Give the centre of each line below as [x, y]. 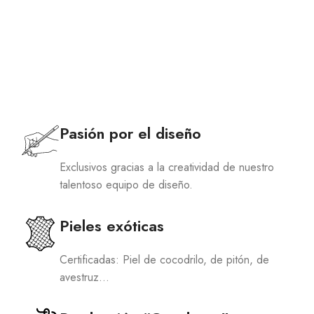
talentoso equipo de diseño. [126, 184]
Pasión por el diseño [130, 133]
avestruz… [84, 277]
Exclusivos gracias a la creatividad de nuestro [167, 167]
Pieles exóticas [112, 225]
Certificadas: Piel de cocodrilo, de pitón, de [164, 259]
